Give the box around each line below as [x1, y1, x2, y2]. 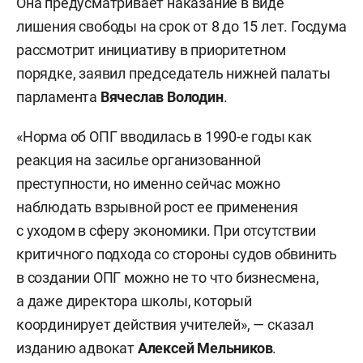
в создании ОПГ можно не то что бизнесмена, [16, 269, 319, 286]
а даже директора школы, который [16, 293, 252, 310]
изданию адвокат [16, 340, 138, 357]
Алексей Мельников [137, 340, 273, 357]
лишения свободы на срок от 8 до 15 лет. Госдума [16, 18, 347, 35]
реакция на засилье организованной [16, 152, 261, 169]
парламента [16, 88, 100, 105]
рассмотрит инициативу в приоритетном [16, 41, 286, 58]
